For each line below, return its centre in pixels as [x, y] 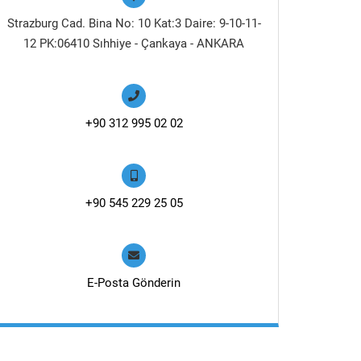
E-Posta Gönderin [134, 283]
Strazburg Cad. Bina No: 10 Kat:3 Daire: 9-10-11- [134, 23]
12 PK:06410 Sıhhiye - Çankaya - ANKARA [134, 44]
